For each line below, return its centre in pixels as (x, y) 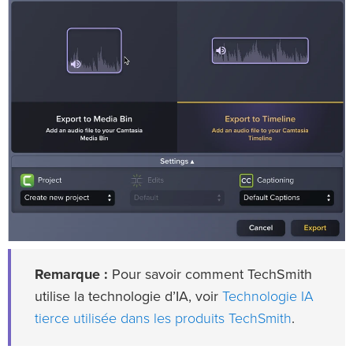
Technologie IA (268, 296)
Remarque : (71, 275)
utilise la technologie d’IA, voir (128, 297)
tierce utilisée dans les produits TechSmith (163, 318)
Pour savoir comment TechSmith (210, 275)
